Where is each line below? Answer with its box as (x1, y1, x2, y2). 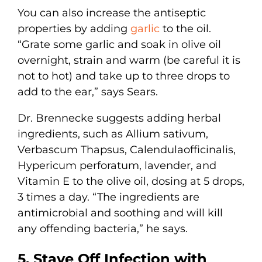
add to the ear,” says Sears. (18, 85, 158, 98)
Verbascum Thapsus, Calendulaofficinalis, (18, 143, 236, 156)
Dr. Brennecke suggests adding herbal (18, 111, 221, 125)
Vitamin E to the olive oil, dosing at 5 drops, (18, 174, 244, 188)
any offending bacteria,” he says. (18, 222, 188, 235)
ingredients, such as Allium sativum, (18, 127, 208, 140)
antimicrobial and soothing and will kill (18, 206, 223, 219)
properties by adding (18, 22, 130, 35)
